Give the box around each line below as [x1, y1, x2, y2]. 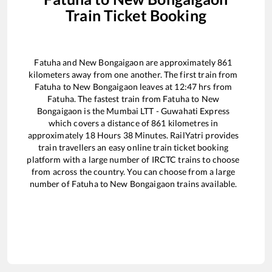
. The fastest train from [73, 93, 163, 104]
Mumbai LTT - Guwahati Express [106, 106, 230, 117]
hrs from [197, 81, 233, 92]
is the [82, 106, 107, 117]
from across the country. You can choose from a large [32, 166, 235, 177]
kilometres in [166, 118, 219, 129]
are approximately [143, 57, 218, 68]
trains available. [175, 178, 237, 189]
